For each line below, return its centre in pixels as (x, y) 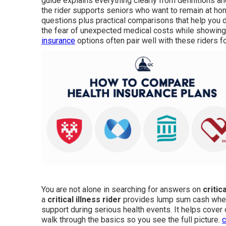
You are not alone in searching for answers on (122, 189)
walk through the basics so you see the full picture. (132, 219)
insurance (58, 41)
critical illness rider (84, 199)
